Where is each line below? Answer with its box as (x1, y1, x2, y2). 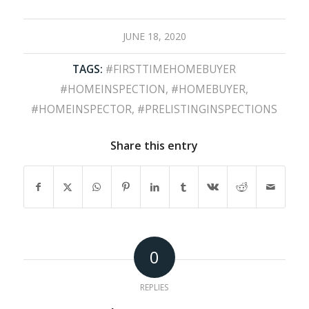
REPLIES (140, 281, 169, 293)
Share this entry (110, 137, 199, 153)
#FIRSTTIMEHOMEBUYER (106, 61, 237, 77)
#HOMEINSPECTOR (31, 101, 132, 117)
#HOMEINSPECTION (60, 81, 166, 97)
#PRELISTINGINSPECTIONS (137, 101, 278, 117)
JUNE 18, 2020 (122, 29, 186, 43)
